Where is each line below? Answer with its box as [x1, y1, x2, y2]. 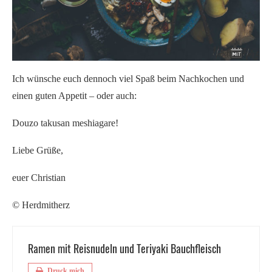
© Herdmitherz [12, 199, 70, 210]
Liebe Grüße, [12, 144, 63, 155]
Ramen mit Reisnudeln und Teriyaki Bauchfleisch [28, 240, 221, 256]
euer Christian [12, 172, 66, 183]
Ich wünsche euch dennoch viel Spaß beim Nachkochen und [12, 73, 244, 84]
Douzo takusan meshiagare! [12, 117, 118, 128]
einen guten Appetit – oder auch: [12, 90, 137, 101]
